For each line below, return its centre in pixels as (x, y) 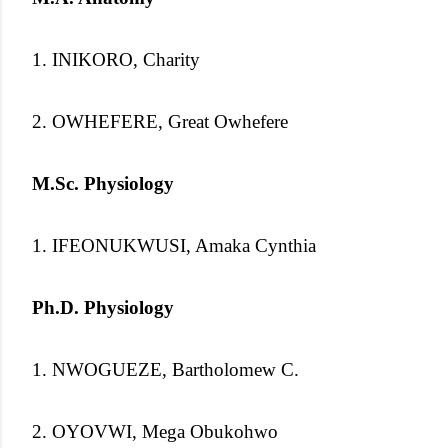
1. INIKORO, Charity (116, 59)
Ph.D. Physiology (103, 307)
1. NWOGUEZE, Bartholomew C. (165, 369)
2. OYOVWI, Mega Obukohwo (155, 431)
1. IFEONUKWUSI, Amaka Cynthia (174, 245)
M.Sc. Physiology (103, 183)
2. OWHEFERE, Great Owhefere (160, 121)
